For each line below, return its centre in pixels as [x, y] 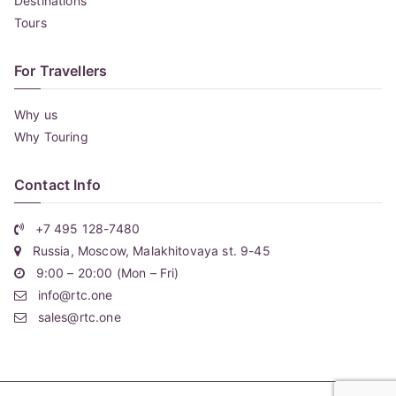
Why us [36, 114]
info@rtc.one [70, 294]
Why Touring [51, 136]
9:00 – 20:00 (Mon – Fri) [102, 272]
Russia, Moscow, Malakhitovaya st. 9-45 [146, 250]
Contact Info [57, 184]
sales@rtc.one [74, 316]
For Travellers [61, 70]
